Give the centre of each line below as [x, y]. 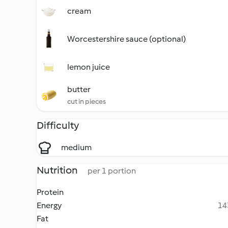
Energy [49, 205]
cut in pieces [87, 102]
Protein [50, 192]
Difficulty [58, 125]
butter [79, 89]
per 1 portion [112, 171]
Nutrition [58, 170]
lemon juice [89, 67]
